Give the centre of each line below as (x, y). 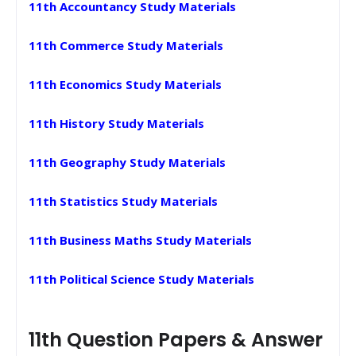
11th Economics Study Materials (125, 84)
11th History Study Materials (116, 123)
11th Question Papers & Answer (176, 340)
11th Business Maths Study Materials (140, 240)
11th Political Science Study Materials (141, 279)
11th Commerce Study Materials (126, 45)
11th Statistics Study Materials (123, 201)
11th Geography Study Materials (127, 162)
